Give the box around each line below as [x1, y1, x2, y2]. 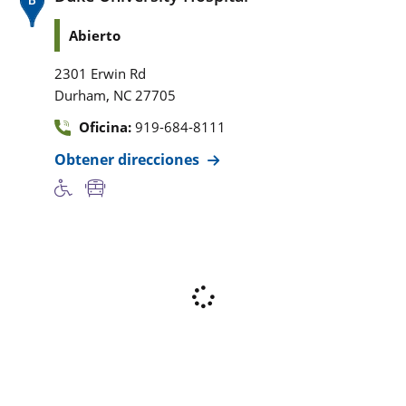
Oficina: [79, 117, 131, 136]
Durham [54, 85, 106, 104]
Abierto [69, 25, 121, 44]
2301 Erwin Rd [54, 63, 146, 82]
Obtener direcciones [54, 149, 199, 169]
